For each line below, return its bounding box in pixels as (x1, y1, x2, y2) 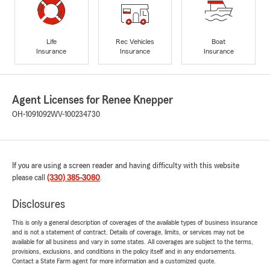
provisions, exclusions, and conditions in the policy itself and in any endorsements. (12, 248, 236, 256)
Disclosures (12, 198, 65, 211)
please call (12, 174, 47, 183)
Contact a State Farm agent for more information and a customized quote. (12, 257, 216, 265)
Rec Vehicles (115, 37, 154, 45)
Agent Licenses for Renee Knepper (12, 94, 173, 107)
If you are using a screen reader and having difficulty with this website (12, 162, 239, 171)
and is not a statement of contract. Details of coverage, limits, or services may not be (12, 228, 244, 236)
